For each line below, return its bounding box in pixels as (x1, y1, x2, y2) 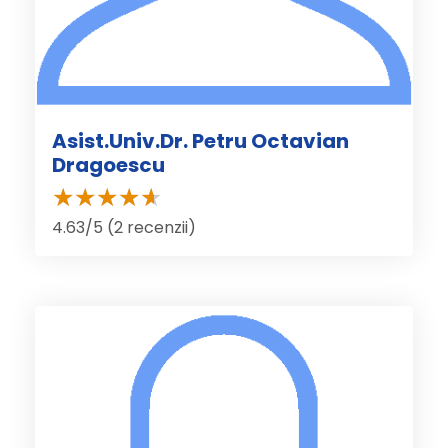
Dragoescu (52, 151, 165, 180)
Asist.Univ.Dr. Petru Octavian (52, 127, 349, 156)
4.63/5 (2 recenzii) (52, 216, 196, 240)
